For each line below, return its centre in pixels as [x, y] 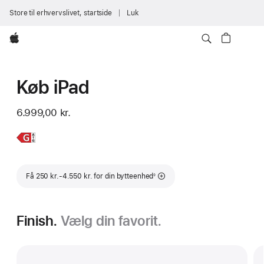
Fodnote [162, 172]
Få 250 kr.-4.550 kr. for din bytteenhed [90, 176]
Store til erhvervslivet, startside [61, 13]
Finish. [37, 221]
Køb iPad [53, 87]
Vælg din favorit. [111, 221]
